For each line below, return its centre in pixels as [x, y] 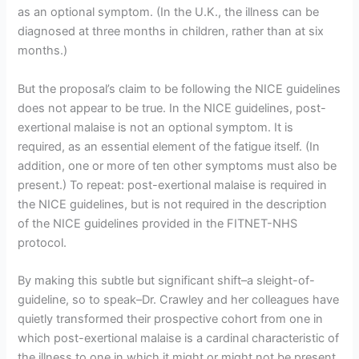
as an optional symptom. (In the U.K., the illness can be [169, 12]
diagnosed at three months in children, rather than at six [171, 32]
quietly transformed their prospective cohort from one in [171, 319]
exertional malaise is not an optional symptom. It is [156, 127]
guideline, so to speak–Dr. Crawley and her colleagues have [179, 299]
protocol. [42, 242]
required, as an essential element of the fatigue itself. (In [169, 146]
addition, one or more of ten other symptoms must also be [177, 165]
